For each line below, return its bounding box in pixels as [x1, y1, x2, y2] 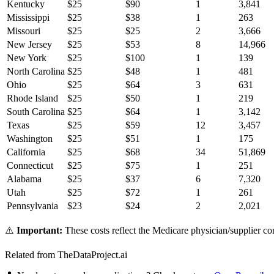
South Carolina [7, 106, 65, 117]
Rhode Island [7, 93, 58, 104]
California [7, 147, 45, 158]
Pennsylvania [7, 201, 58, 212]
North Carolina [7, 66, 65, 77]
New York [7, 53, 46, 64]
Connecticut [7, 160, 53, 171]
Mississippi [7, 12, 50, 23]
